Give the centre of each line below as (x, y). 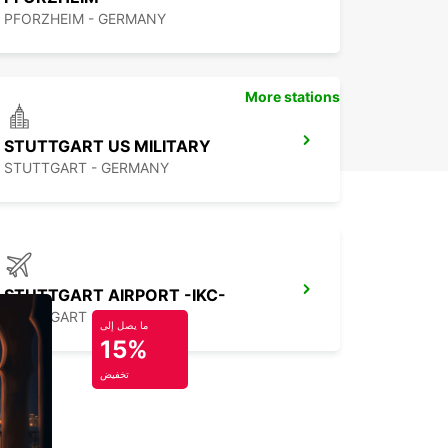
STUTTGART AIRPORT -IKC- (115, 295)
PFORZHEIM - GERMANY (85, 19)
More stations (292, 97)
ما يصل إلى (124, 325)
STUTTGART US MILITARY (107, 146)
